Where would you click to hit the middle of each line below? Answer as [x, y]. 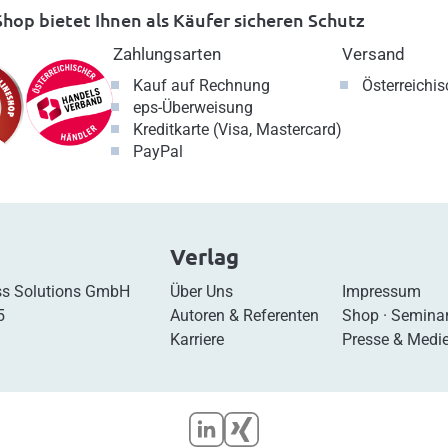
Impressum [382, 291]
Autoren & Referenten [244, 315]
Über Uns [201, 291]
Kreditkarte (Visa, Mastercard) [237, 129]
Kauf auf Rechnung [201, 85]
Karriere [196, 339]
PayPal [158, 151]
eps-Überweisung [193, 107]
